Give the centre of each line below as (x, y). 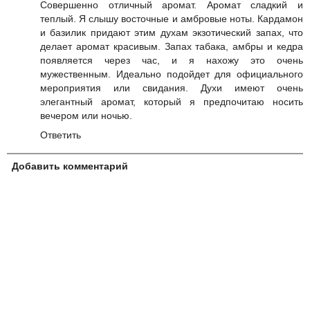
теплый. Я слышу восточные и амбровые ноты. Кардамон (172, 19)
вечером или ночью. (86, 116)
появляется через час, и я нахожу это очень (172, 61)
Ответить (61, 135)
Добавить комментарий (70, 166)
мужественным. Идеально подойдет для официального (172, 74)
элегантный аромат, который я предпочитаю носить (172, 102)
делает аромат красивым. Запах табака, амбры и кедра (172, 47)
